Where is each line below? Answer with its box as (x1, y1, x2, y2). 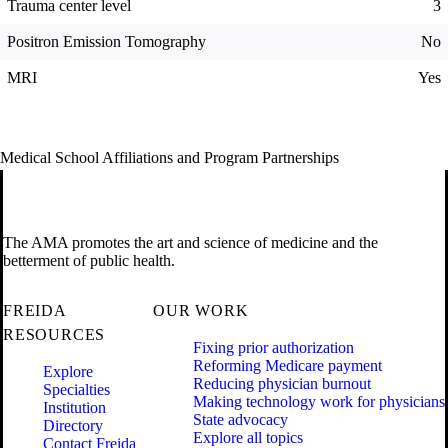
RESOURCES (3, 326, 106, 344)
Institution (43, 399, 106, 417)
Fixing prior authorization (193, 339, 354, 357)
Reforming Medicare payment (193, 357, 382, 375)
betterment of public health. (3, 252, 175, 270)
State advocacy (193, 411, 288, 429)
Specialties (43, 381, 110, 399)
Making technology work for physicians (193, 393, 445, 411)
